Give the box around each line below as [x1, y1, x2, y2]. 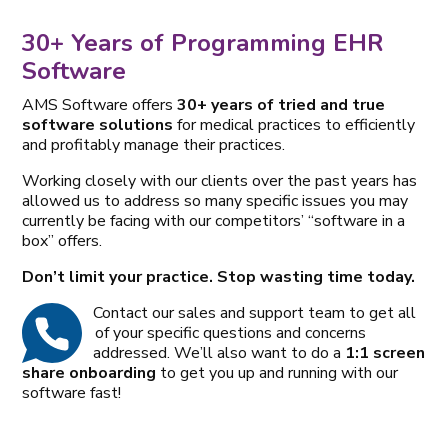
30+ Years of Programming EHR [22, 26, 385, 59]
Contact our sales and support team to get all [93, 301, 417, 324]
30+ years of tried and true [177, 93, 386, 116]
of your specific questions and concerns [94, 321, 366, 344]
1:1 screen [345, 341, 426, 364]
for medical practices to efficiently [173, 113, 416, 136]
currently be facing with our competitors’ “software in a [22, 209, 406, 232]
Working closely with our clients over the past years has [22, 169, 418, 192]
